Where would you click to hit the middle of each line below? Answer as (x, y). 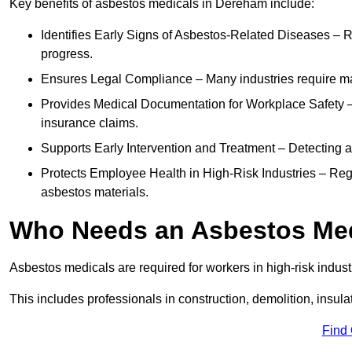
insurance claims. (90, 123)
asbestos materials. (95, 192)
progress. (67, 54)
